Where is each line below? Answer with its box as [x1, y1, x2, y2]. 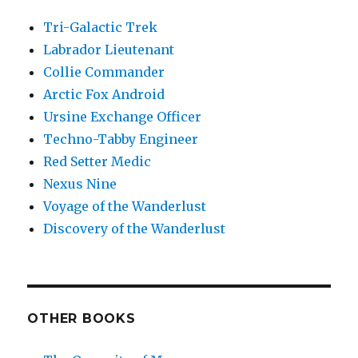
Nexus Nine [43, 176, 117, 193]
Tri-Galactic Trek [43, 19, 158, 36]
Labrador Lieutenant [43, 42, 175, 58]
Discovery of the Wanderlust [43, 221, 226, 237]
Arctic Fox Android [43, 86, 165, 103]
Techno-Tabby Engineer [43, 131, 199, 148]
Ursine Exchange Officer [43, 109, 202, 125]
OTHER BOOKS [27, 311, 136, 327]
